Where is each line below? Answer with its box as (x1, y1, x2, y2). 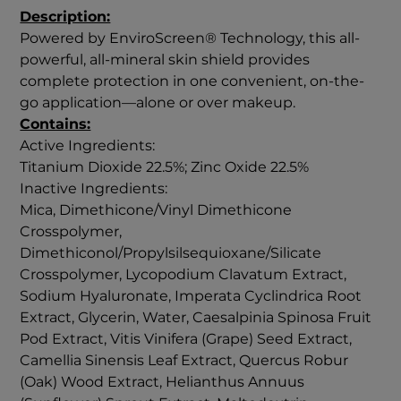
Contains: (20, 115, 91, 133)
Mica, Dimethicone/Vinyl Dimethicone (20, 201, 293, 219)
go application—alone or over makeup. (20, 94, 296, 112)
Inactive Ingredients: (20, 180, 168, 198)
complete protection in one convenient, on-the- (20, 73, 365, 90)
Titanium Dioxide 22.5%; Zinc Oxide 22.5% (20, 158, 310, 176)
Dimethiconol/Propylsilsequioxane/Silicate (20, 244, 322, 262)
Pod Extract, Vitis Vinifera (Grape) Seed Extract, (20, 330, 353, 348)
